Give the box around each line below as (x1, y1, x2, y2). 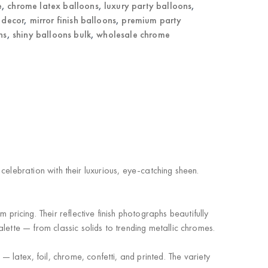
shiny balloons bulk (12, 28, 91, 41)
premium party (121, 14, 182, 26)
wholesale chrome (96, 28, 170, 41)
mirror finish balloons (29, 14, 117, 26)
